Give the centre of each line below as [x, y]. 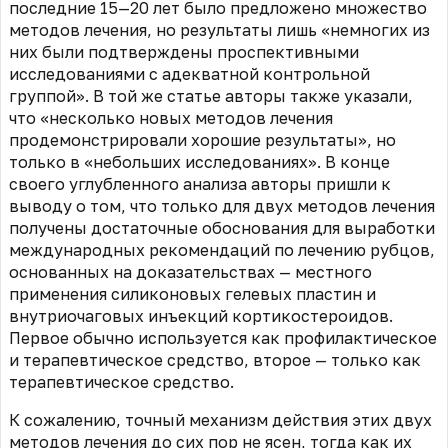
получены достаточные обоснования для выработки [222, 228]
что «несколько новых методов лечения [171, 118]
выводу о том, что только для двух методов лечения [222, 206]
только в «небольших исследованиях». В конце [199, 162]
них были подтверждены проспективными [184, 52]
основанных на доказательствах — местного [190, 272]
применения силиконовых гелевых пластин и [192, 294]
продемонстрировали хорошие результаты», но [202, 140]
